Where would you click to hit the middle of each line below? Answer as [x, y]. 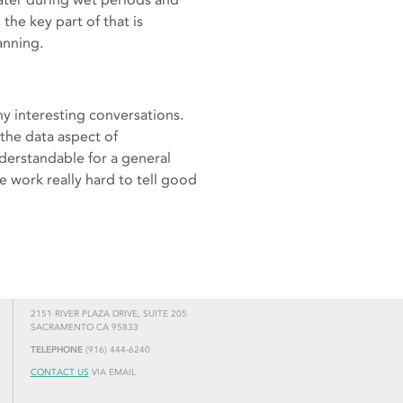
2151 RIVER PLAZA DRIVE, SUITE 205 [108, 314]
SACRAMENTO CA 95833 [84, 328]
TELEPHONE [56, 350]
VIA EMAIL [112, 373]
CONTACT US [59, 373]
